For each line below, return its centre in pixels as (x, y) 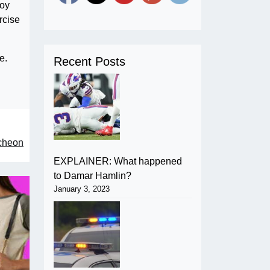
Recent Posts (89, 61)
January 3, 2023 (82, 189)
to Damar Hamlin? (93, 175)
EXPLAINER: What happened (118, 161)
